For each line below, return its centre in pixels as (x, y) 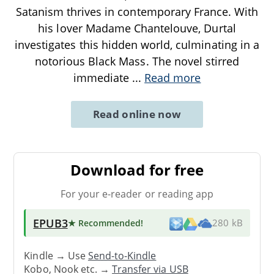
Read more (173, 77)
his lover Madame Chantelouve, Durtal (137, 28)
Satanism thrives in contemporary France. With (137, 11)
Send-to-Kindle (122, 256)
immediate (102, 77)
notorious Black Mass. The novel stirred (137, 61)
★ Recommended (104, 223)
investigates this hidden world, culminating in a (137, 44)
